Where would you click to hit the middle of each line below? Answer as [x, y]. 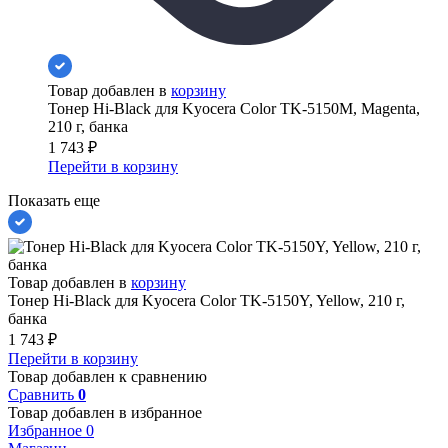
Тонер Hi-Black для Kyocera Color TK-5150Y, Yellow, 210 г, [206, 301]
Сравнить [43, 395]
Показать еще [54, 201]
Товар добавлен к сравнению [107, 377]
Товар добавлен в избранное [105, 413]
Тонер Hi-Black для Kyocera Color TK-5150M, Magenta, [234, 109]
